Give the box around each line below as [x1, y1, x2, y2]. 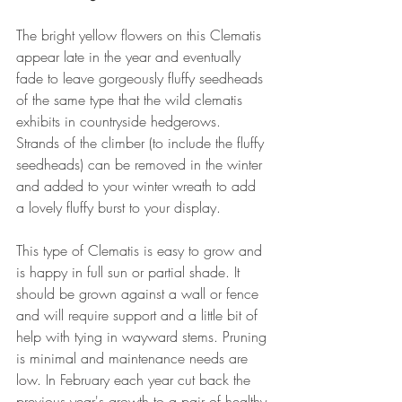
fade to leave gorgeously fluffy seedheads [16, 68, 267, 89]
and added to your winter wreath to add [16, 176, 260, 197]
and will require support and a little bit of [16, 305, 262, 326]
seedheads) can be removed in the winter [16, 154, 267, 175]
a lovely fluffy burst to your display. [16, 197, 221, 218]
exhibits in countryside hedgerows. [16, 111, 225, 132]
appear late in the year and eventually [16, 47, 245, 67]
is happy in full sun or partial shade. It [16, 262, 244, 283]
